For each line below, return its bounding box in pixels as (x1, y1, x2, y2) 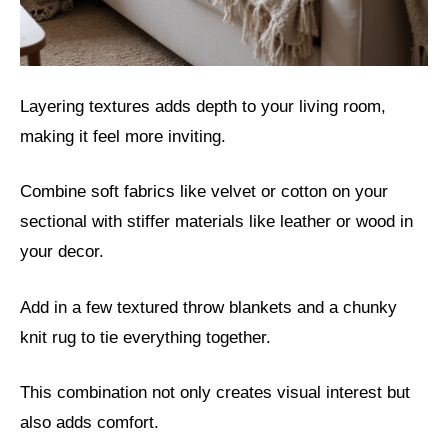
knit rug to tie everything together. (20, 327, 271, 347)
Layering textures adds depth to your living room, (20, 96, 386, 116)
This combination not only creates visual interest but (20, 383, 410, 403)
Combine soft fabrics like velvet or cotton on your (20, 182, 388, 202)
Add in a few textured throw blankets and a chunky (20, 297, 397, 317)
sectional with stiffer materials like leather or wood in (20, 212, 413, 232)
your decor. (20, 242, 104, 262)
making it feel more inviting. (20, 126, 226, 146)
